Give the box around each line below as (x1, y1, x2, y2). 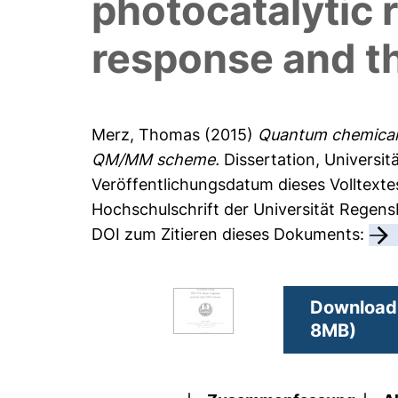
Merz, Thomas (92, 125, 201, 145)
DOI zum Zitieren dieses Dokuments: (92, 225, 370, 244)
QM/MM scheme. (92, 150, 220, 170)
